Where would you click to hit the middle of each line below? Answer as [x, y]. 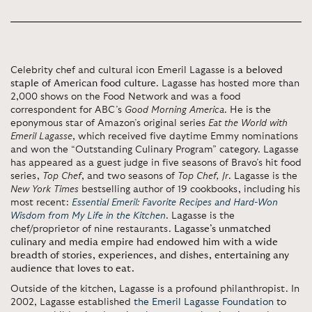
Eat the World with [248, 123]
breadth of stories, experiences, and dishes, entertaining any [150, 256]
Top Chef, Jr [203, 176]
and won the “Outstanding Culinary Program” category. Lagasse [155, 150]
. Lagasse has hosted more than [228, 84]
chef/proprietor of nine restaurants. [92, 229]
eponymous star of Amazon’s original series [109, 123]
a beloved [260, 70]
